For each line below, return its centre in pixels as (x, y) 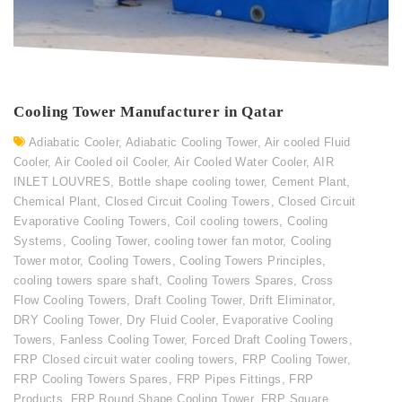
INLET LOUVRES (62, 182)
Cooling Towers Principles (251, 261)
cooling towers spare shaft (87, 281)
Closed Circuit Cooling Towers (188, 202)
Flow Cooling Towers (70, 301)
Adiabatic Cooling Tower (191, 143)
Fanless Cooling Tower (122, 340)
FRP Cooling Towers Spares (91, 380)
